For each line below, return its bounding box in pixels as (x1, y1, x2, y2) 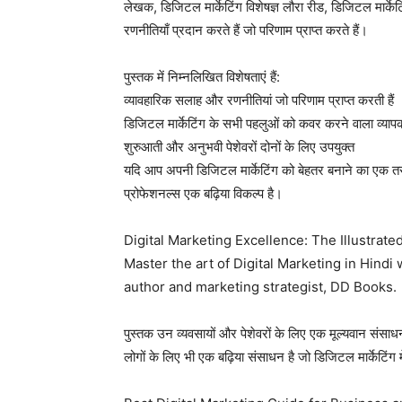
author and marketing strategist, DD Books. (124, 278, 397, 296)
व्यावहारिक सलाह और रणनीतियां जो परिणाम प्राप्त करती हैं (124, 92, 394, 109)
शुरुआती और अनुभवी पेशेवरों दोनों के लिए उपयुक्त (124, 138, 354, 156)
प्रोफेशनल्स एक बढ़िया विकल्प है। (124, 185, 283, 203)
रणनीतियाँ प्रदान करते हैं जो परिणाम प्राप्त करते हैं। (124, 22, 368, 39)
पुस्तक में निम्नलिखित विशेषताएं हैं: (124, 68, 280, 86)
